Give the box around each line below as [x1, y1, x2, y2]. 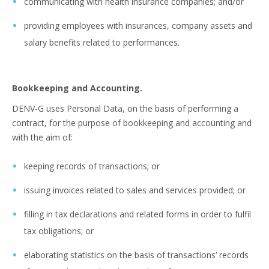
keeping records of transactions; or [24, 160, 160, 172]
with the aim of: [12, 131, 73, 143]
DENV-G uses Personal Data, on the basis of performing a [12, 103, 238, 114]
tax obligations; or [24, 225, 94, 237]
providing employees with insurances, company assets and [24, 20, 252, 31]
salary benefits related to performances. [24, 37, 180, 48]
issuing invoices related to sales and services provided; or [24, 184, 246, 196]
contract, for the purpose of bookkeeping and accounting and [12, 117, 252, 128]
